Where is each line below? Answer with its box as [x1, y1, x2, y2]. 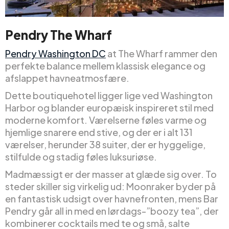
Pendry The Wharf [5, 27, 112, 43]
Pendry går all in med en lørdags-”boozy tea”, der [5, 205, 219, 217]
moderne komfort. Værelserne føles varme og [5, 114, 207, 126]
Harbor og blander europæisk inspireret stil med [5, 102, 214, 114]
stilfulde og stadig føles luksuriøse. [5, 151, 157, 163]
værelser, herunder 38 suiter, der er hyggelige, [5, 139, 205, 151]
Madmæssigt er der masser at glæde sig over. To [5, 168, 217, 180]
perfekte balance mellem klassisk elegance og [5, 60, 205, 72]
